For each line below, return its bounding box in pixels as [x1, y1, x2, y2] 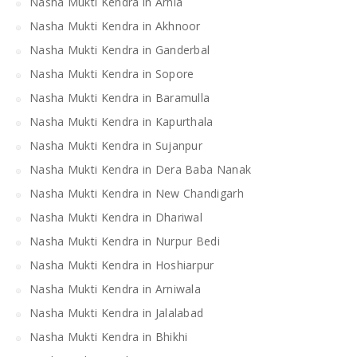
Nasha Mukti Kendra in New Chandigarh [29, 185, 244, 201]
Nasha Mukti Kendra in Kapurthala [29, 113, 214, 129]
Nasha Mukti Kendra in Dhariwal [29, 209, 202, 225]
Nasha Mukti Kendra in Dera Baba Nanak [29, 161, 252, 177]
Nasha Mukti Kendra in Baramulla [29, 89, 210, 105]
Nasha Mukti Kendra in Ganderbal [29, 41, 210, 57]
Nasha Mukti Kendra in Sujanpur [29, 137, 202, 153]
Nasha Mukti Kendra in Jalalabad [29, 304, 204, 320]
